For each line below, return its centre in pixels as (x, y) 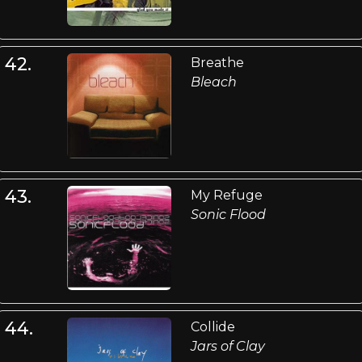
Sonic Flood (228, 214)
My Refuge (226, 195)
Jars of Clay (227, 347)
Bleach (213, 82)
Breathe (217, 63)
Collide (213, 327)
